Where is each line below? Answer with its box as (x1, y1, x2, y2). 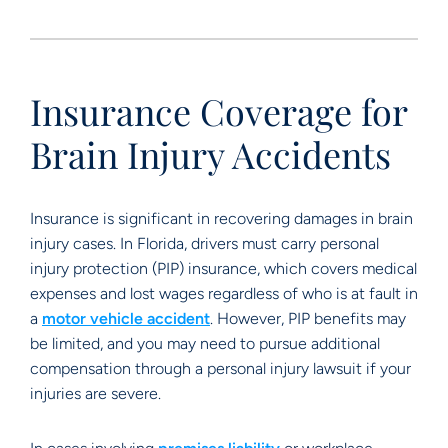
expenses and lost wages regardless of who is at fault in (30, 284, 418, 303)
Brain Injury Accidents (30, 130, 391, 178)
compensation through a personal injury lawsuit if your (30, 359, 411, 378)
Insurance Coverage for (30, 87, 407, 135)
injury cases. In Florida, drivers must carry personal (30, 234, 379, 253)
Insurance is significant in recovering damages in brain (30, 209, 413, 228)
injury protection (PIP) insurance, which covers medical (30, 259, 417, 278)
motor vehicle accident (42, 309, 210, 328)
